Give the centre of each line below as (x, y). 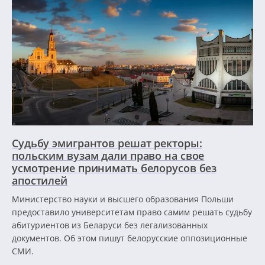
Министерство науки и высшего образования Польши (123, 199)
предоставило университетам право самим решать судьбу (132, 212)
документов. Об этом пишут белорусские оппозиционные (130, 238)
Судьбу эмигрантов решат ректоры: (107, 143)
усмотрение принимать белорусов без (114, 168)
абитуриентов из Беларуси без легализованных (110, 225)
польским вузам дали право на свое (108, 156)
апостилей (40, 181)
